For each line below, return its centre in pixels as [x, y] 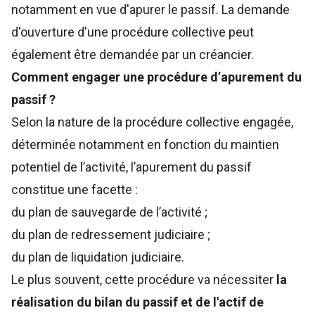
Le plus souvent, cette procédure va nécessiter [144, 279]
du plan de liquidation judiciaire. [98, 257]
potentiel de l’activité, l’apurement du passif [131, 167]
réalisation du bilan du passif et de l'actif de [137, 302]
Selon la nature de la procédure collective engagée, [152, 122]
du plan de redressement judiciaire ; [111, 234]
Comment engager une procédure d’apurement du [156, 77]
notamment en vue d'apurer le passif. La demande [150, 9]
